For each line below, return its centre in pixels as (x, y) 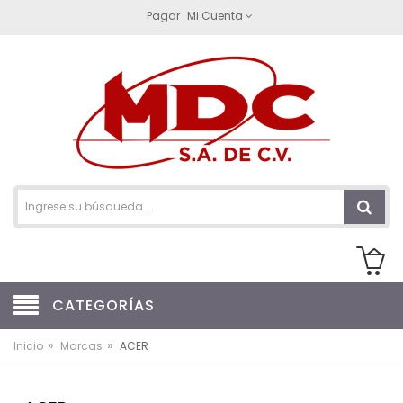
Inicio (28, 346)
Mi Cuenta (215, 16)
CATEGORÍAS (103, 305)
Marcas (81, 346)
